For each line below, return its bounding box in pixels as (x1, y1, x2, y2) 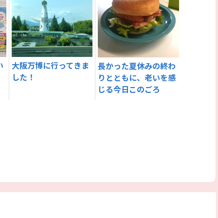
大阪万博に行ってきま (12, 59, 90, 72)
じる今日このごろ (98, 83, 161, 95)
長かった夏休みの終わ (98, 60, 176, 72)
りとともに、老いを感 (98, 72, 176, 84)
